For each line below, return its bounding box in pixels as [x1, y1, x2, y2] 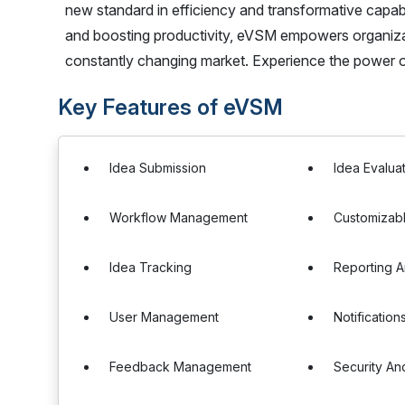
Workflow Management [109, 210, 248, 225]
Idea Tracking [109, 259, 192, 275]
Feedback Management [109, 359, 251, 374]
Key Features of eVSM [58, 94, 283, 120]
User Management [109, 309, 219, 325]
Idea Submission [109, 160, 206, 175]
